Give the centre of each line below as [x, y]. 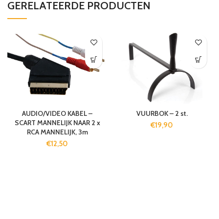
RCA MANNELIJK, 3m [57, 132]
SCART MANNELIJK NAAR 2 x [57, 122]
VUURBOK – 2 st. [162, 113]
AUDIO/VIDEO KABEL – [57, 113]
